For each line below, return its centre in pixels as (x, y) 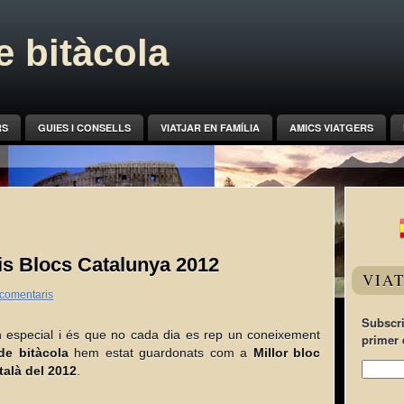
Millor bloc (286, 353)
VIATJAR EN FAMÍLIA (210, 128)
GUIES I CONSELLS (84, 128)
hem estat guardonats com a (161, 353)
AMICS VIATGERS (331, 128)
